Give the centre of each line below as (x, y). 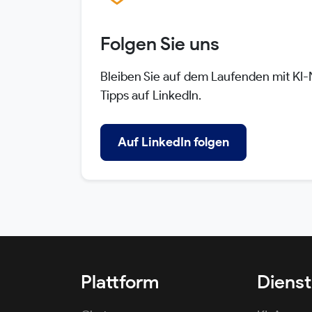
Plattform (119, 282)
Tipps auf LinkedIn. (150, 95)
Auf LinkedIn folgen (173, 142)
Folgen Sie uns (159, 44)
